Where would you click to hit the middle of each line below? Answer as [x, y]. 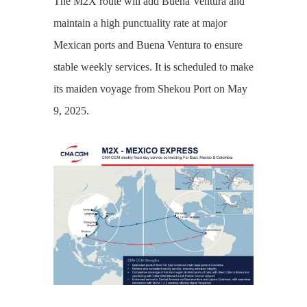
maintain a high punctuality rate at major [140, 23]
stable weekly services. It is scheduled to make [153, 67]
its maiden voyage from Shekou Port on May [150, 89]
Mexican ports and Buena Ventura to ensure [148, 45]
